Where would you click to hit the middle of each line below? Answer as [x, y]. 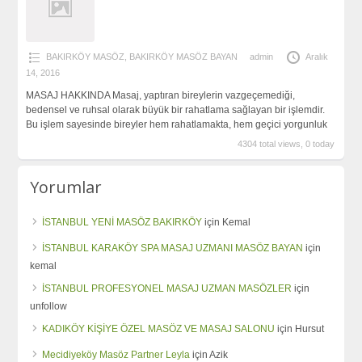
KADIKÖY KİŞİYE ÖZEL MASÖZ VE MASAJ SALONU [159, 328]
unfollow [49, 306]
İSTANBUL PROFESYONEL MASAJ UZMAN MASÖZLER [167, 288]
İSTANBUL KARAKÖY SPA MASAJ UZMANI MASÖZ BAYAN [173, 248]
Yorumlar [66, 187]
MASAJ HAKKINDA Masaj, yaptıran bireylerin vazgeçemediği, [160, 96]
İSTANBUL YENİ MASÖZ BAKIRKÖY [122, 222]
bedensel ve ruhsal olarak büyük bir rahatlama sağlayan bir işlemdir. [175, 110]
